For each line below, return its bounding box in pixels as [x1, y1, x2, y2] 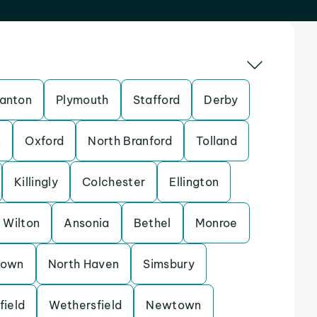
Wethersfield [49, 298, 122, 312]
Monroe [195, 216, 238, 230]
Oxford [25, 134, 64, 148]
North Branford [88, 134, 172, 148]
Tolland [195, 134, 238, 148]
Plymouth [56, 93, 109, 107]
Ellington [169, 175, 219, 189]
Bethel [133, 216, 171, 230]
